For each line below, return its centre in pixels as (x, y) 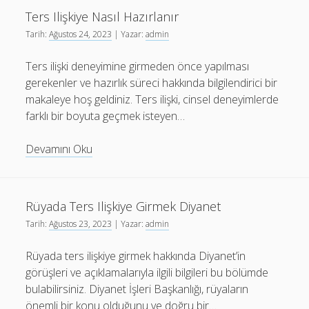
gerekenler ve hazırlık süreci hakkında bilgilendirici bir (152, 83)
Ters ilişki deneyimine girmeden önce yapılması (138, 66)
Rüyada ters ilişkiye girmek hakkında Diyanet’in (136, 256)
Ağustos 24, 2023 (81, 34)
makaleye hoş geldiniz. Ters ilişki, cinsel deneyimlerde (152, 99)
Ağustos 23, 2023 (81, 224)
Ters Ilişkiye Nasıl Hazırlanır (102, 17)
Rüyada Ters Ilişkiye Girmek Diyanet (123, 206)
